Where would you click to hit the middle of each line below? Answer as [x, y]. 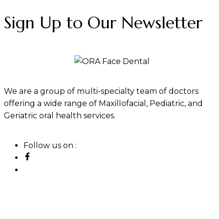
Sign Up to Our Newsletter [103, 23]
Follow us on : [50, 146]
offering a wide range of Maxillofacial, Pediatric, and [103, 104]
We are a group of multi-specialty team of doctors [101, 91]
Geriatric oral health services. [60, 116]
